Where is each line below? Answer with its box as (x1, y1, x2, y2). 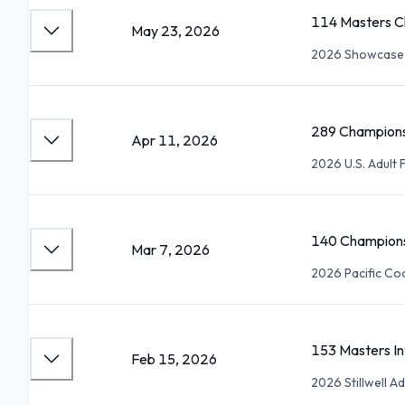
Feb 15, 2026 (131, 350, 217, 368)
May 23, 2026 (131, 22, 220, 40)
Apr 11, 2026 (131, 131, 218, 149)
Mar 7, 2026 (131, 240, 210, 259)
